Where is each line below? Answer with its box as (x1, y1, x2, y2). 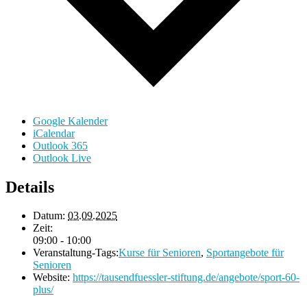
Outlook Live (33, 151, 91, 164)
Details (5, 177, 54, 196)
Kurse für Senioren (119, 247, 201, 259)
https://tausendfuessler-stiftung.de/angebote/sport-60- (73, 271, 299, 284)
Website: (33, 271, 70, 284)
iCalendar (33, 127, 75, 139)
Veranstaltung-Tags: (33, 247, 119, 259)
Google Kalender (33, 114, 108, 127)
